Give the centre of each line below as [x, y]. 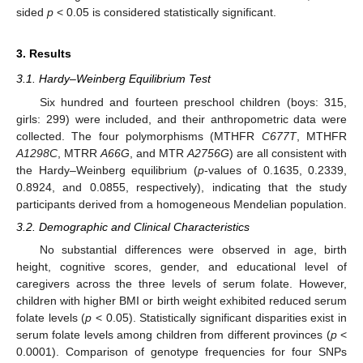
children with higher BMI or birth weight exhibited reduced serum [181, 300]
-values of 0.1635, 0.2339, [275, 170]
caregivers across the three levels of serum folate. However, [181, 283]
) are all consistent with [288, 153]
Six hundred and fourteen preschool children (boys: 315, [193, 102]
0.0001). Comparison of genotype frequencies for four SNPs [181, 351]
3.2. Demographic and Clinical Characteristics [133, 226]
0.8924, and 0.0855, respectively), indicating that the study [181, 187]
